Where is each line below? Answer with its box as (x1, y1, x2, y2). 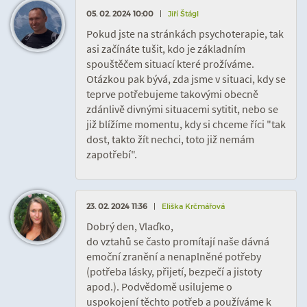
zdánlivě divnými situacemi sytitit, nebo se (86, 102, 278, 116)
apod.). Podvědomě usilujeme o (86, 280, 232, 293)
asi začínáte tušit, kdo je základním (86, 42, 245, 56)
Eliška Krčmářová (162, 201, 225, 210)
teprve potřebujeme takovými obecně (86, 87, 258, 101)
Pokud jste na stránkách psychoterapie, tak (86, 27, 284, 40)
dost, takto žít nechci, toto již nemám (86, 132, 254, 146)
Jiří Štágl (168, 9, 199, 18)
